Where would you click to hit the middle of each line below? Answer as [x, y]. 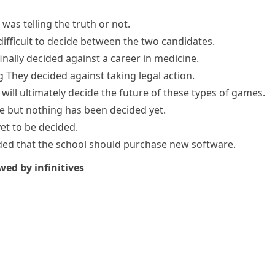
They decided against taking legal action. [100, 76]
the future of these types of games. [182, 93]
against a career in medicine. [131, 58]
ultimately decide [59, 93]
